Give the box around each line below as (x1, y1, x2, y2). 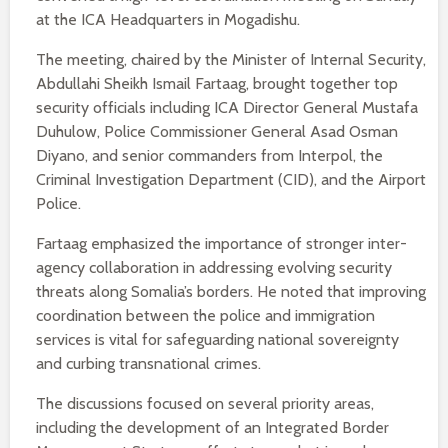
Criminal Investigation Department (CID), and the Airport (36, 170, 426, 189)
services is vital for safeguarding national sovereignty (36, 330, 399, 349)
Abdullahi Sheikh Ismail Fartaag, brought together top (36, 74, 398, 93)
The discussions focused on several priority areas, (36, 394, 374, 413)
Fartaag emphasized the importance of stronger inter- (36, 234, 407, 253)
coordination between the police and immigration (36, 306, 375, 325)
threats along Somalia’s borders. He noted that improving (36, 282, 426, 301)
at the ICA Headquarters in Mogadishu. (36, 10, 300, 29)
